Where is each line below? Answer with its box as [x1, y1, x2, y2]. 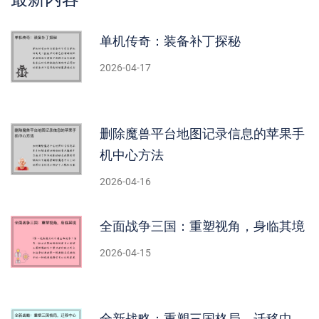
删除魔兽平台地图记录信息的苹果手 [100, 126, 305, 142]
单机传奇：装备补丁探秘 [100, 33, 241, 50]
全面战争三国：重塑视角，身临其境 [100, 219, 305, 235]
